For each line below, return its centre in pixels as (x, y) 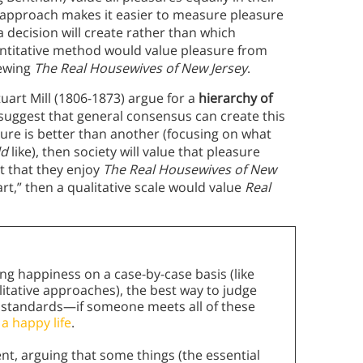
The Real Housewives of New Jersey (141, 68)
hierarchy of (235, 98)
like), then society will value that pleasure (134, 151)
